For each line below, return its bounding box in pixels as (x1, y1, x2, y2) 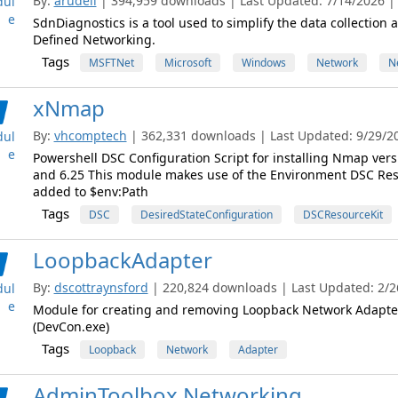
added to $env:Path (32, 183, 148, 200)
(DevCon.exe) (32, 318, 109, 335)
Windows (241, 55, 286, 70)
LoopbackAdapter (32, 245, 212, 275)
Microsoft (163, 55, 211, 70)
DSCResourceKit (302, 207, 383, 222)
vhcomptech (53, 127, 127, 144)
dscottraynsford (53, 279, 148, 296)
